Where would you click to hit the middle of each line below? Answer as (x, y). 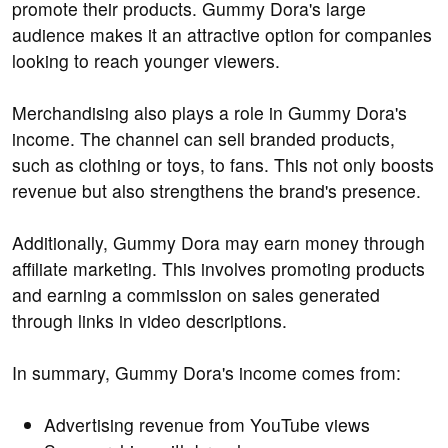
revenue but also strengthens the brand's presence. (216, 191)
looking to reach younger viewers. (146, 61)
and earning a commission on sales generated (196, 295)
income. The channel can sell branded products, (203, 139)
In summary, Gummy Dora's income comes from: (206, 373)
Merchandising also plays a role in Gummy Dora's (209, 113)
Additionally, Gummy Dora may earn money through (218, 243)
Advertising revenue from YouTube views (207, 425)
